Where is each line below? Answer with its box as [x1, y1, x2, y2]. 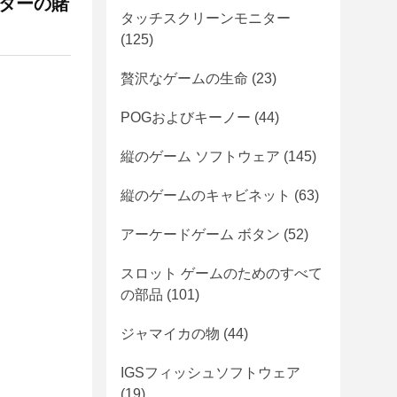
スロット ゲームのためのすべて [121, 266, 323, 281]
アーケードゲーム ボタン [121, 227, 280, 242]
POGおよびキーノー [121, 110, 251, 125]
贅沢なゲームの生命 [121, 71, 248, 86]
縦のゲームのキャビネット [121, 188, 291, 203]
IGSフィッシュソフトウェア [121, 365, 300, 380]
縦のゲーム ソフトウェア [121, 149, 280, 164]
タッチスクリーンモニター [121, 11, 291, 26]
